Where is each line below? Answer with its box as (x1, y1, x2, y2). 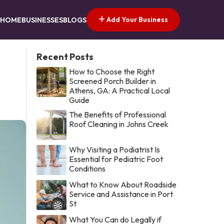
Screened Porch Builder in (69, 75, 156, 86)
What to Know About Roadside (69, 179, 177, 189)
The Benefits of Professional (69, 109, 166, 119)
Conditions (69, 163, 106, 173)
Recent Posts (36, 50, 94, 62)
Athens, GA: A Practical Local (69, 85, 170, 95)
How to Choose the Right (69, 66, 155, 76)
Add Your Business (105, 14, 168, 24)
